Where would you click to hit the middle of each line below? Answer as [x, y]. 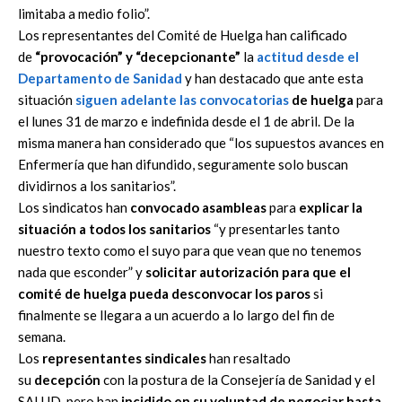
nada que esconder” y [82, 272]
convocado [165, 207]
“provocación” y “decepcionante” [138, 57]
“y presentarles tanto [275, 229]
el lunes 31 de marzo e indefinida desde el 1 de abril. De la [186, 121]
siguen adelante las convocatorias [182, 100]
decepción [67, 380]
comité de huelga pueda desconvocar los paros [166, 293]
